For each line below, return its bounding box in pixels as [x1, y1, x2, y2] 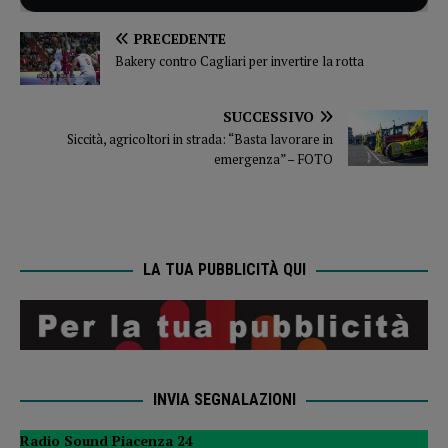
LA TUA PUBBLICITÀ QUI [142, 259, 306, 279]
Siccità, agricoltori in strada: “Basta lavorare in [67, 129, 333, 148]
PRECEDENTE [134, 28, 226, 48]
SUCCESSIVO [223, 106, 314, 126]
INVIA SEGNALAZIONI [152, 390, 296, 410]
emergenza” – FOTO [214, 149, 333, 168]
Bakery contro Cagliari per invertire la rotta [115, 51, 364, 70]
